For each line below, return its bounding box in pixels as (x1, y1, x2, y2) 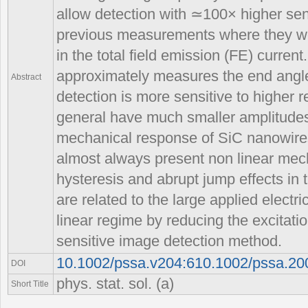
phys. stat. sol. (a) (56, 275, 174, 292)
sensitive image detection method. (56, 232, 282, 250)
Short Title (11, 278, 49, 289)
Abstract (11, 71, 41, 82)
